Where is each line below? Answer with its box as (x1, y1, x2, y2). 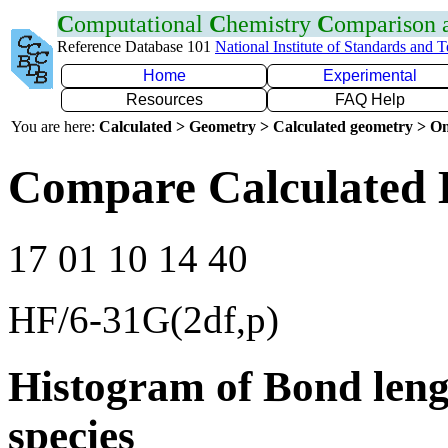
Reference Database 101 (57, 38, 215, 55)
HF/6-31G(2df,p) (8, 297, 279, 341)
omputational (74, 11, 209, 37)
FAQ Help (335, 91, 405, 108)
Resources (125, 91, 203, 108)
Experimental (323, 67, 417, 84)
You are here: (11, 118, 99, 135)
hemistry (226, 11, 317, 37)
